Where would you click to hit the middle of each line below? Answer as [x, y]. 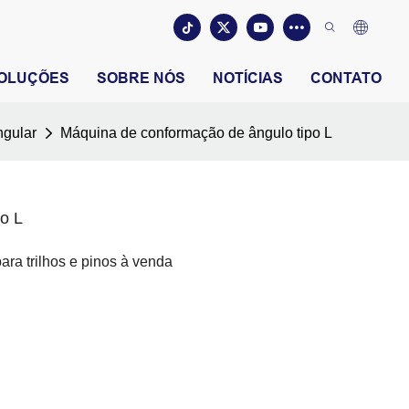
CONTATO [346, 78]
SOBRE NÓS [141, 78]
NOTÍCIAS [248, 78]
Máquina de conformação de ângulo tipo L [196, 133]
